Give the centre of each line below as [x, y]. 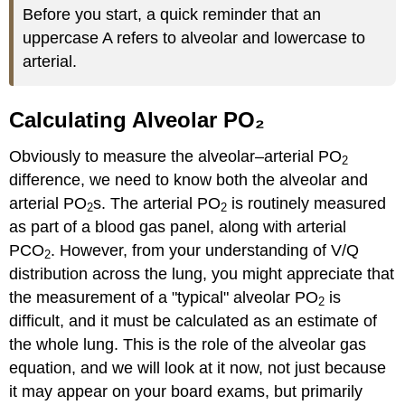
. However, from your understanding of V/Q [205, 250]
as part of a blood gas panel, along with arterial [178, 226]
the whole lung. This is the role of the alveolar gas [188, 344]
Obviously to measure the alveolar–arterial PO [176, 156]
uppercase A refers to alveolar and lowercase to [194, 38]
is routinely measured [307, 203]
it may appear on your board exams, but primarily [186, 391]
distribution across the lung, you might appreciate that [202, 273]
